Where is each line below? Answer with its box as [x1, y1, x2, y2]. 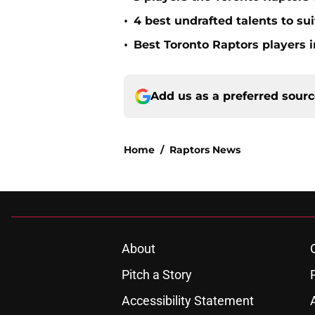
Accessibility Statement [121, 293, 254, 309]
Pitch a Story [121, 267, 192, 283]
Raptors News [169, 143, 240, 157]
